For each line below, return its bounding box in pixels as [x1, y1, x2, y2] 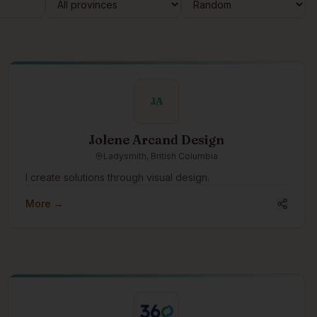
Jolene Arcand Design [88, 132, 225, 148]
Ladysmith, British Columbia [103, 151, 219, 161]
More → [25, 197, 64, 209]
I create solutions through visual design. [25, 171, 209, 183]
